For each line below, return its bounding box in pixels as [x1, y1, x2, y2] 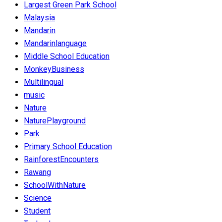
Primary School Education [24, 142, 112, 152]
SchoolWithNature [24, 180, 86, 190]
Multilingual [24, 77, 63, 87]
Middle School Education [24, 52, 110, 61]
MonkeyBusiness [24, 64, 84, 74]
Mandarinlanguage [24, 39, 87, 49]
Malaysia [24, 13, 55, 23]
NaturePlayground [24, 116, 86, 126]
